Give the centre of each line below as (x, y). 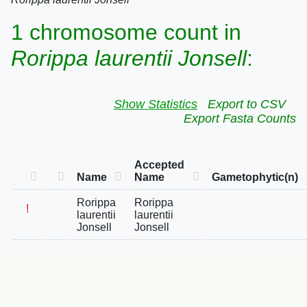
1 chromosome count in (126, 32)
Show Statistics (156, 104)
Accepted (159, 165)
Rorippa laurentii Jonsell (129, 58)
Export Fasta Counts (240, 119)
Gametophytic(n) (255, 177)
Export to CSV (247, 104)
